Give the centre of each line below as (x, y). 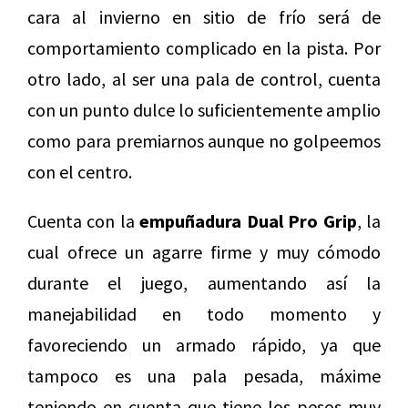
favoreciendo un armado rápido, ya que (204, 344)
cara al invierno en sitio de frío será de (204, 16)
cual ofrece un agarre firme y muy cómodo (204, 251)
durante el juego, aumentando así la (204, 282)
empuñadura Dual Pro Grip (248, 220)
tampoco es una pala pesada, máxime (204, 375)
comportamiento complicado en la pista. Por (204, 47)
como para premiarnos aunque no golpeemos (204, 140)
